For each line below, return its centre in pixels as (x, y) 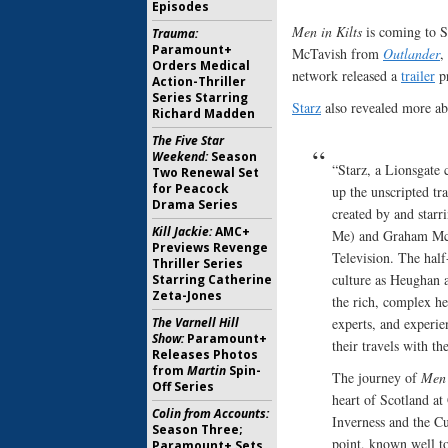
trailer (418, 76)
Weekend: (180, 156)
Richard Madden (203, 113)
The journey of (376, 378)
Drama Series (195, 204)
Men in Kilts (327, 32)
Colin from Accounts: (210, 413)
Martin (206, 370)
